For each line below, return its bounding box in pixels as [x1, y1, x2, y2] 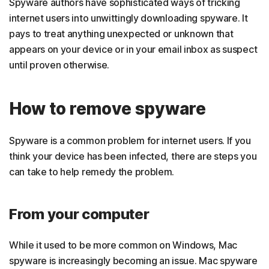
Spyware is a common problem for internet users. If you [9, 134, 251, 147]
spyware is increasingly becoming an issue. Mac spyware [9, 254, 258, 267]
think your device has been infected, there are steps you [9, 150, 257, 162]
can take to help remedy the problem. [9, 165, 175, 178]
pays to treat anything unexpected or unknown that [9, 27, 234, 40]
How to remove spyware [9, 98, 206, 119]
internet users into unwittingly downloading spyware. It [9, 11, 248, 24]
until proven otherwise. [9, 58, 110, 71]
